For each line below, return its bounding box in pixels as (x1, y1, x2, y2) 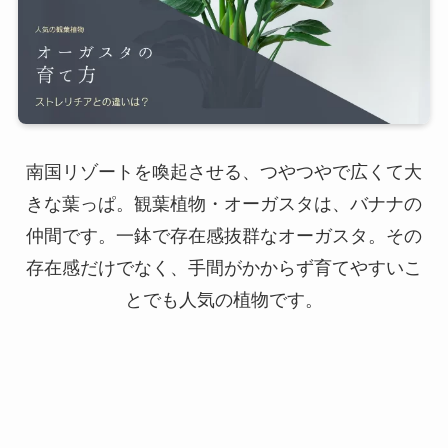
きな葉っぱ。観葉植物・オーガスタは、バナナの (26, 194, 422, 215)
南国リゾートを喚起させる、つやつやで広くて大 (26, 162, 422, 183)
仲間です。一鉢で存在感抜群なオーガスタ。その (26, 226, 422, 247)
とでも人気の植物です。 (125, 290, 323, 311)
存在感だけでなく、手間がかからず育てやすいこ (26, 258, 422, 279)
